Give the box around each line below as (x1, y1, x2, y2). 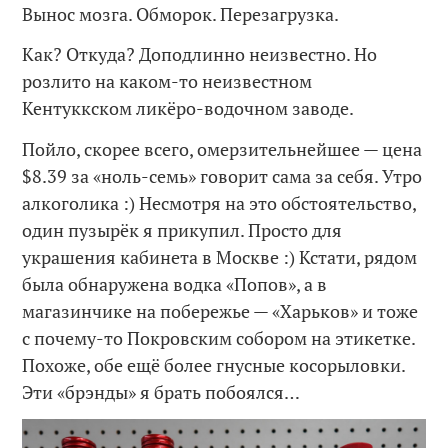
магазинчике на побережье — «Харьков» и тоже (22, 298, 419, 323)
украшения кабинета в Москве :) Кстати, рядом (22, 244, 418, 269)
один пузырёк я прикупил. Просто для (22, 217, 343, 242)
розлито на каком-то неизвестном (22, 69, 313, 94)
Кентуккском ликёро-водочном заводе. (22, 96, 355, 121)
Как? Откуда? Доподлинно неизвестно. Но (22, 42, 378, 67)
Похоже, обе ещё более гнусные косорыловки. (22, 352, 406, 377)
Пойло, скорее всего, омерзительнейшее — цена (22, 136, 423, 161)
